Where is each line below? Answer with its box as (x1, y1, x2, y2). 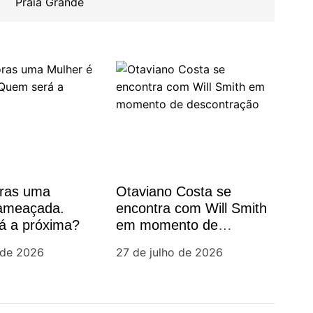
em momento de (115, 217, 218, 233)
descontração (115, 234, 200, 249)
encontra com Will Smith (115, 201, 267, 216)
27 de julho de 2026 (115, 245, 223, 259)
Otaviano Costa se (115, 184, 231, 199)
